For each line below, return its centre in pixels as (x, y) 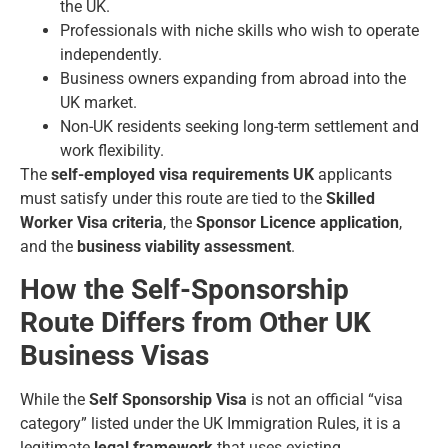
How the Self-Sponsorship (184, 289)
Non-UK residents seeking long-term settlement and (239, 126)
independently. (111, 54)
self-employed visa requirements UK (182, 174)
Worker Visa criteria (91, 222)
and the (48, 246)
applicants (353, 174)
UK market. (98, 102)
